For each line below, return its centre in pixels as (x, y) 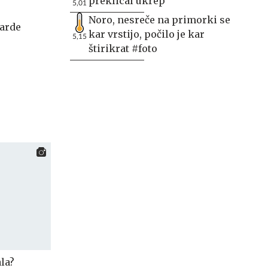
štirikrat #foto (123, 48)
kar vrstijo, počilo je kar (147, 34)
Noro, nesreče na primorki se (159, 20)
